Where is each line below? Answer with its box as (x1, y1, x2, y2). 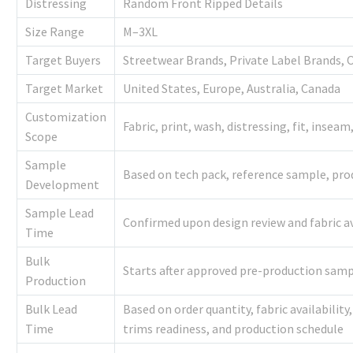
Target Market (25, 80, 103, 97)
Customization (25, 109, 106, 125)
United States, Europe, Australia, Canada (123, 80, 340, 97)
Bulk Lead (25, 301, 77, 318)
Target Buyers (25, 52, 101, 69)
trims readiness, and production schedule (123, 321, 344, 337)
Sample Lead (25, 205, 94, 221)
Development (25, 176, 99, 193)
